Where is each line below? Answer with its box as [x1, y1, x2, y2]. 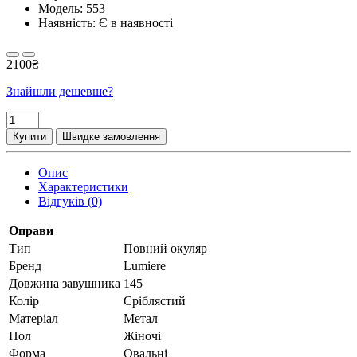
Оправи [9, 223, 53, 237]
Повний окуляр [124, 241, 207, 255]
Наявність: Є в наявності [38, 15, 173, 29]
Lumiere [124, 258, 166, 273]
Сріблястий [124, 293, 186, 308]
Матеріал [9, 311, 58, 325]
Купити [13, 130, 46, 143]
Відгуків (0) [38, 194, 102, 208]
